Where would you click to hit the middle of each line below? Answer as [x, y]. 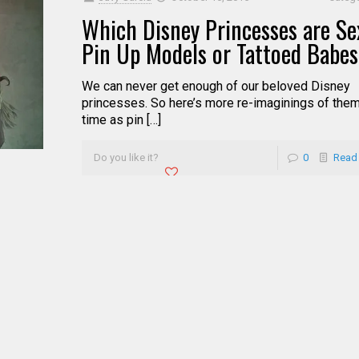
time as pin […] [121, 120]
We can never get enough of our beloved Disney [216, 86]
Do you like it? [126, 157]
